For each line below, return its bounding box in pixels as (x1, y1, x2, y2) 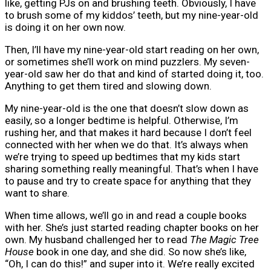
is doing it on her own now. (5, 21, 126, 34)
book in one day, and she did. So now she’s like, (34, 246, 246, 258)
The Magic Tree (190, 233, 259, 246)
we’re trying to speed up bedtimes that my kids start (5, 151, 240, 163)
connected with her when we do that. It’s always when (5, 139, 248, 151)
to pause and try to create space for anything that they (5, 175, 251, 188)
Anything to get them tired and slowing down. (5, 80, 212, 93)
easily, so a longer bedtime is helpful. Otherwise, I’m (5, 114, 238, 127)
